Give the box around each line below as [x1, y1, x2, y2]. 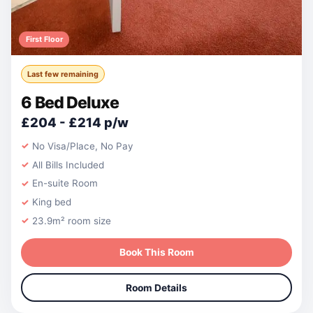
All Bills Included [32, 159, 105, 170]
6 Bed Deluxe [21, 92, 119, 112]
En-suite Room [32, 177, 99, 189]
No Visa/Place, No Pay [32, 140, 133, 152]
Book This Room [119, 247, 194, 259]
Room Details [126, 282, 187, 293]
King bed [32, 196, 72, 208]
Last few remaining [27, 69, 99, 80]
